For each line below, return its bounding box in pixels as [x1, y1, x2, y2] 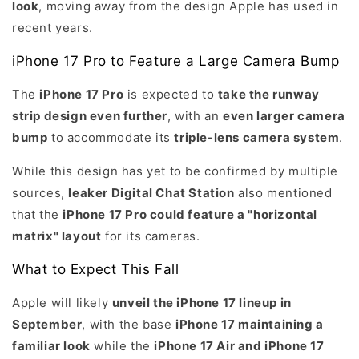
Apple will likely [12, 294, 112, 310]
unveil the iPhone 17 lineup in [111, 294, 292, 310]
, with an [167, 107, 224, 123]
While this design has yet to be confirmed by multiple [12, 163, 338, 179]
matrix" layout [12, 228, 102, 244]
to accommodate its [47, 129, 175, 145]
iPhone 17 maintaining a [175, 316, 324, 332]
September [12, 316, 83, 332]
